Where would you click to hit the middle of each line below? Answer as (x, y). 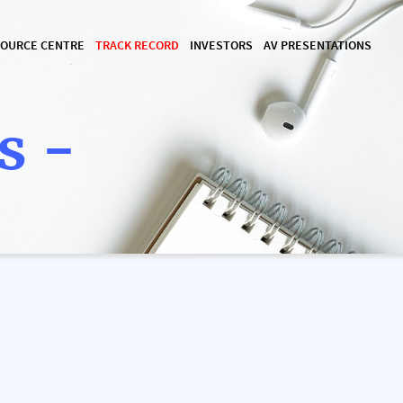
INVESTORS (221, 45)
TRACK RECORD (137, 45)
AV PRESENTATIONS (317, 45)
